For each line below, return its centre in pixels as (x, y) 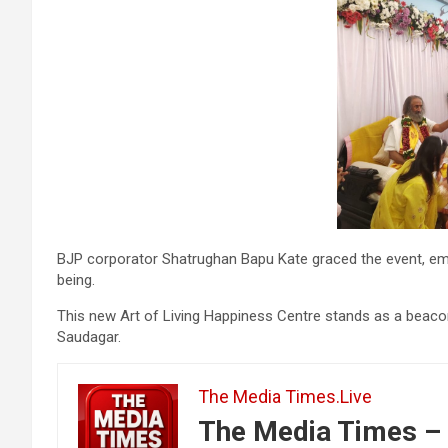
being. (76, 280)
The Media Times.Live (285, 397)
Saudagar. (89, 337)
